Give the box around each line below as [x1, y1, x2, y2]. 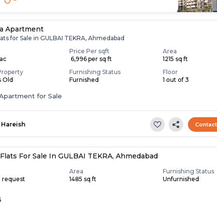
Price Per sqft [69, 47, 110, 55]
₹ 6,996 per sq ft [69, 55, 112, 63]
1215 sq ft [163, 55, 188, 63]
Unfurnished [163, 175, 200, 183]
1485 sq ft [69, 175, 97, 183]
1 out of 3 [163, 76, 189, 84]
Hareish [1, 121, 26, 128]
